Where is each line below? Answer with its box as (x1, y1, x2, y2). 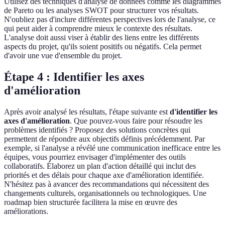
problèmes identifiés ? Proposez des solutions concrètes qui (4, 126, 190, 135)
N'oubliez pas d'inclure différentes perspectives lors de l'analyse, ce (4, 15, 215, 24)
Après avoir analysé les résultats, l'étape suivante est (4, 107, 170, 117)
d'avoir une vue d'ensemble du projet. (4, 51, 122, 60)
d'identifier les (170, 107, 217, 117)
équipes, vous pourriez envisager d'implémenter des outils (4, 153, 186, 162)
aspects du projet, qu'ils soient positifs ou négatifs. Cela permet (4, 42, 201, 51)
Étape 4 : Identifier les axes (4, 70, 144, 84)
